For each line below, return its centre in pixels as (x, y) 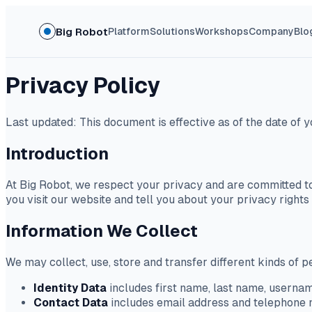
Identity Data (70, 288)
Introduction (57, 153)
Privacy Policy (83, 86)
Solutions (173, 31)
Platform (129, 31)
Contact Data (71, 302)
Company (272, 31)
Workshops (222, 31)
